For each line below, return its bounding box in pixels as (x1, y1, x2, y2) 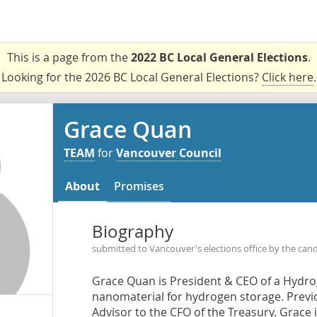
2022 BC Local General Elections (130, 50, 308, 65)
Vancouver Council (116, 145, 221, 161)
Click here (261, 69, 313, 85)
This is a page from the (6, 50, 131, 65)
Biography (91, 220, 173, 243)
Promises (114, 178, 164, 194)
